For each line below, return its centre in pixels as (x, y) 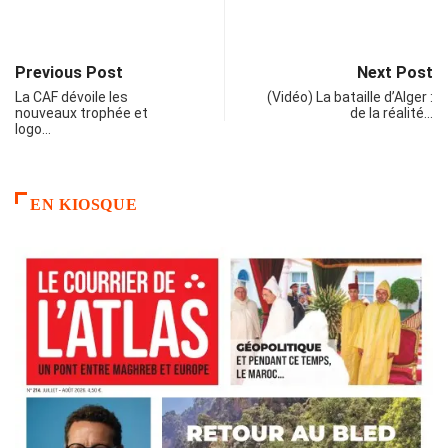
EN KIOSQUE (84, 205)
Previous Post (69, 73)
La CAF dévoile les (71, 97)
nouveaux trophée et (81, 113)
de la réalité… (391, 113)
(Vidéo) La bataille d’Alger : (350, 97)
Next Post (395, 73)
